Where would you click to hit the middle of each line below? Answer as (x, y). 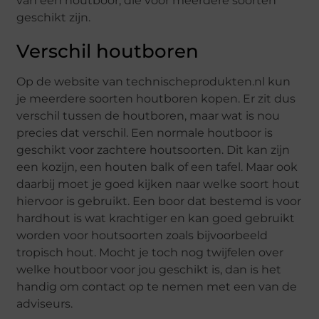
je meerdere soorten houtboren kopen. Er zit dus (156, 99)
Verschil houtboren (108, 52)
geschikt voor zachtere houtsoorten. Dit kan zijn (153, 150)
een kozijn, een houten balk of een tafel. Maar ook (157, 167)
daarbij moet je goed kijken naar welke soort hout (158, 184)
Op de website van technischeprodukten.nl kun (154, 82)
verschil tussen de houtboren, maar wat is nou (148, 116)
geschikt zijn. (54, 18)
